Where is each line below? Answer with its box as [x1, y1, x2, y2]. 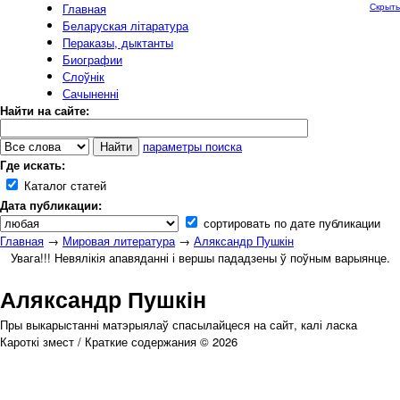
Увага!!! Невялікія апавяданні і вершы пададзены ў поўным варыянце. [10, 249, 390, 266]
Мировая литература [62, 232, 175, 249]
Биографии [62, 51, 122, 68]
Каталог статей [21, 177, 106, 194]
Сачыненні [62, 85, 119, 102]
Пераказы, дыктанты [62, 34, 173, 51]
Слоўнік [62, 68, 104, 85]
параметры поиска [143, 137, 242, 154]
